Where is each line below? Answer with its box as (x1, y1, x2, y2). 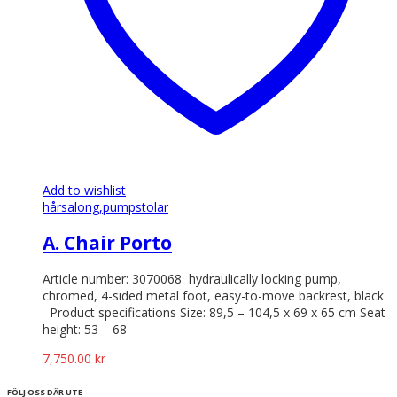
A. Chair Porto (43, 230, 172, 255)
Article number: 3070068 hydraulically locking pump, (43, 270, 341, 288)
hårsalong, (43, 198, 103, 215)
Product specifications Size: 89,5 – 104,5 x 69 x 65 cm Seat (43, 304, 385, 322)
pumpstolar (103, 198, 168, 215)
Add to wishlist (43, 181, 126, 198)
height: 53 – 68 (43, 321, 127, 339)
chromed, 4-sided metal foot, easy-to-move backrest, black (43, 287, 384, 305)
